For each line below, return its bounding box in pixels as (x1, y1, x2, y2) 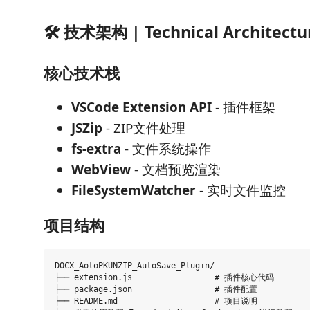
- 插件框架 (212, 98, 275, 117)
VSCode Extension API (71, 98, 212, 117)
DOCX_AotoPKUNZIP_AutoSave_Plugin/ (55, 261, 215, 271)
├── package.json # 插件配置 (55, 284, 257, 295)
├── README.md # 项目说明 (55, 296, 257, 307)
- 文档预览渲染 (131, 161, 221, 179)
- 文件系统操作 (121, 140, 211, 158)
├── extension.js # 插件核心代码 (55, 273, 274, 283)
